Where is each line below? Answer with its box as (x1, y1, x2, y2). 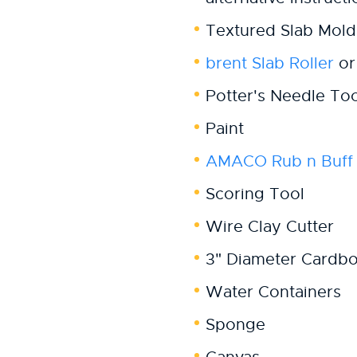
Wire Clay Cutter (206, 217, 334, 237)
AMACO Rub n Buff (206, 151, 353, 171)
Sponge (206, 315, 265, 335)
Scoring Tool (206, 184, 304, 204)
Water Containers (206, 282, 341, 302)
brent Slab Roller (206, 53, 334, 73)
